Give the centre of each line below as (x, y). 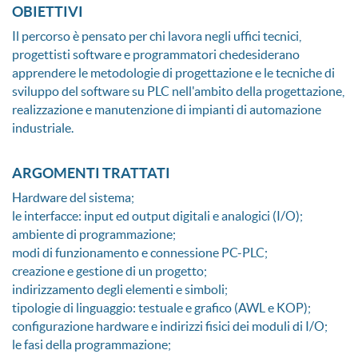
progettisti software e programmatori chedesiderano (156, 55)
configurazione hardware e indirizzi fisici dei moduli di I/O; (170, 326)
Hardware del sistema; (73, 198)
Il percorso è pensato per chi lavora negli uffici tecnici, (157, 36)
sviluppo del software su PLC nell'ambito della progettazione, (178, 91)
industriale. (43, 128)
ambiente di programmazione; (94, 235)
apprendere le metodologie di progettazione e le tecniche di (173, 73)
